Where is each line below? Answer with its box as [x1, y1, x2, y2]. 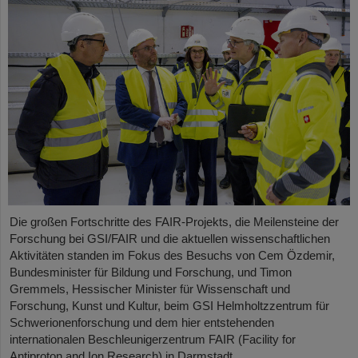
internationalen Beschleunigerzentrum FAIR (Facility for [10, 332, 296, 347]
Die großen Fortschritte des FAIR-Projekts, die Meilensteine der [10, 215, 339, 229]
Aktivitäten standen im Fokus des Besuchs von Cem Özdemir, [10, 249, 335, 263]
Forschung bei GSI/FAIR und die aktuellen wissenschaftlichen [10, 232, 330, 246]
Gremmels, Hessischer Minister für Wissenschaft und [10, 282, 290, 296]
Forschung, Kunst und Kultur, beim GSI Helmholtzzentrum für [10, 299, 329, 313]
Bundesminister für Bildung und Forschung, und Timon [10, 265, 292, 280]
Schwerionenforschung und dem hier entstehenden [10, 316, 274, 330]
